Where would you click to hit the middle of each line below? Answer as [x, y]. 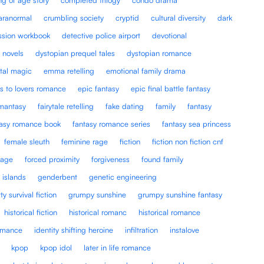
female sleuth [27, 141]
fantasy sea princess [197, 123]
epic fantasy [99, 88]
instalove [185, 230]
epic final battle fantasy [171, 88]
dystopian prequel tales [75, 53]
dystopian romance [159, 53]
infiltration [142, 230]
